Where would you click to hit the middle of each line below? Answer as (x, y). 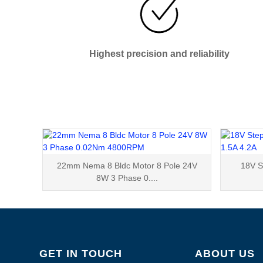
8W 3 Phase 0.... (127, 178)
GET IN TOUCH (81, 253)
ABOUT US (225, 253)
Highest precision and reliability (160, 53)
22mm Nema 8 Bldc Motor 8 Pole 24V (127, 165)
